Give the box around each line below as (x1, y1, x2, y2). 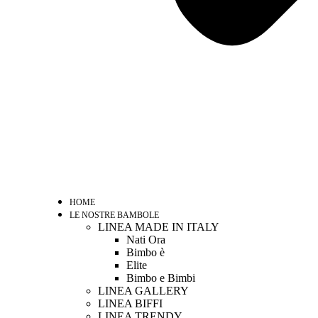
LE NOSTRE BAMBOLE (70, 210, 159, 220)
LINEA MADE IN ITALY (98, 221, 219, 233)
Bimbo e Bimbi (126, 272, 195, 284)
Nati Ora (126, 234, 165, 246)
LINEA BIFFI (98, 297, 163, 309)
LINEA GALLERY (98, 285, 189, 297)
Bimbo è (126, 246, 165, 258)
